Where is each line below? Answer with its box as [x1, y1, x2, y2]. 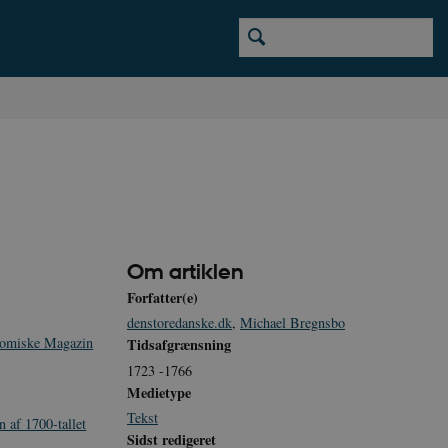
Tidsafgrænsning [127, 334, 231, 356]
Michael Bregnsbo [240, 313, 345, 333]
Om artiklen [127, 259, 244, 286]
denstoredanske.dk [127, 313, 232, 333]
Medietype [127, 381, 191, 403]
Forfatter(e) [127, 287, 198, 309]
